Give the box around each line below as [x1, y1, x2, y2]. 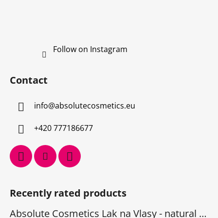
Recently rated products [10, 186, 127, 200]
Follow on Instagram [53, 43, 127, 54]
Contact [10, 73, 48, 87]
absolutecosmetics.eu [55, 100, 135, 111]
